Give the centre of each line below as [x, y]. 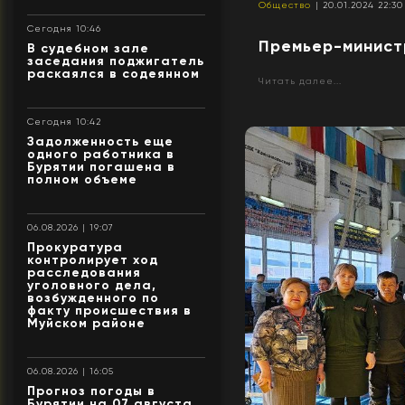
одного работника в [101, 154]
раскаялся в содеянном [113, 73]
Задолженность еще [100, 141]
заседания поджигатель [116, 61]
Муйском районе [86, 323]
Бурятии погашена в [101, 166]
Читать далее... [301, 80]
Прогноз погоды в [91, 391]
